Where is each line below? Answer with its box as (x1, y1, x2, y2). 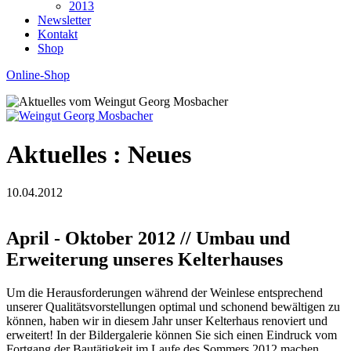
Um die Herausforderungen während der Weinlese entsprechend (6, 285, 323, 299)
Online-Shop (6, 68, 70, 82)
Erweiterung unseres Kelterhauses (6, 249, 283, 270)
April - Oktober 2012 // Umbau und (6, 228, 290, 249)
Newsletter (38, 13, 91, 27)
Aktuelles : (6, 139, 128, 168)
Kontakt (38, 27, 78, 42)
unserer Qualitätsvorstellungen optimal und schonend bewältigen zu (6, 299, 340, 313)
